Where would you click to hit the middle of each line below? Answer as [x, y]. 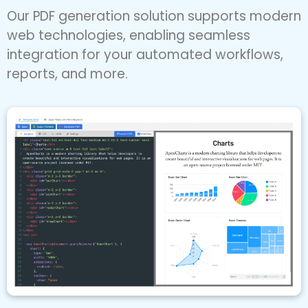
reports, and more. [67, 91]
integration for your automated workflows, [145, 71]
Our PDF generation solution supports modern [154, 33]
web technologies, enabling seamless [129, 52]
